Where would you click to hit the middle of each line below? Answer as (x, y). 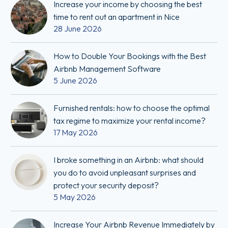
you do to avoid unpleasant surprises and (125, 173)
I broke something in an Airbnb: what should (129, 160)
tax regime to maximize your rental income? (130, 121)
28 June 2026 (78, 29)
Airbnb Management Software (107, 69)
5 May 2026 (75, 197)
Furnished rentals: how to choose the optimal (132, 108)
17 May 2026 (76, 133)
